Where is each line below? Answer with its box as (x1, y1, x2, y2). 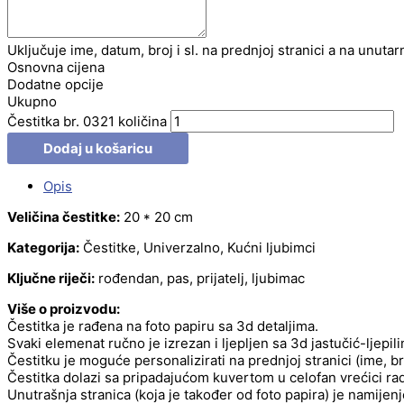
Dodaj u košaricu (43, 139, 152, 157)
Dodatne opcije (7, 75, 104, 93)
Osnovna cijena (7, 58, 105, 76)
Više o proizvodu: (7, 299, 120, 317)
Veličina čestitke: (7, 207, 120, 225)
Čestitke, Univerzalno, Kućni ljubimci (79, 238, 316, 256)
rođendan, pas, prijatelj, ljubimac (95, 269, 305, 287)
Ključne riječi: (7, 269, 95, 287)
